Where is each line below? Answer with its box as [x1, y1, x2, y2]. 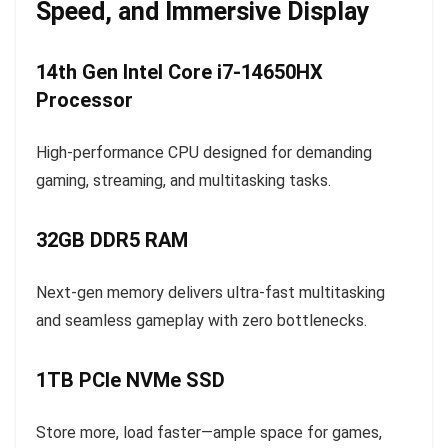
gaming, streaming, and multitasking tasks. [36, 171, 331, 190]
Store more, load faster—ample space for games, [36, 423, 382, 442]
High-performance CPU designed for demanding [36, 143, 372, 162]
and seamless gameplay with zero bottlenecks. [36, 311, 367, 330]
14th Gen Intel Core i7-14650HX [36, 60, 323, 84]
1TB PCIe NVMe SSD [36, 368, 225, 392]
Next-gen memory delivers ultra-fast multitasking [36, 283, 385, 302]
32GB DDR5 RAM [36, 228, 188, 252]
